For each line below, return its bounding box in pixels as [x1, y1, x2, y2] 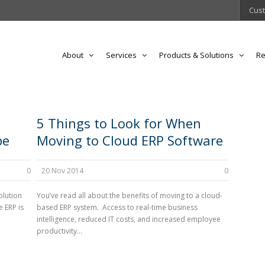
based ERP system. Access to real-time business [37, 202, 198, 212]
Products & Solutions [159, 50, 234, 60]
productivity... [37, 226, 83, 236]
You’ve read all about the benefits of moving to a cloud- [37, 190, 223, 201]
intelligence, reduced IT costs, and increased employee [37, 214, 221, 224]
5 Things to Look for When [37, 114, 202, 132]
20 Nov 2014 [41, 166, 84, 176]
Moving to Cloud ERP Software [37, 131, 224, 149]
